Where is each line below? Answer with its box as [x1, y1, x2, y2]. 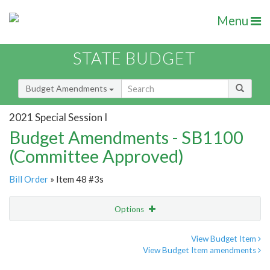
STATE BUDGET [73, 48, 195, 69]
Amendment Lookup [12, 254, 89, 265]
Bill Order [9, 174, 48, 185]
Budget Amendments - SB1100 [9, 127, 243, 148]
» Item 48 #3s [48, 174, 104, 185]
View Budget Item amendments [143, 245, 258, 256]
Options [115, 204, 146, 215]
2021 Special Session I [9, 110, 107, 124]
